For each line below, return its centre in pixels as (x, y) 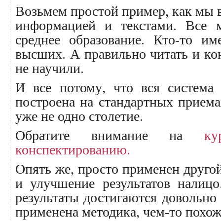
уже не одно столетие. (79, 115)
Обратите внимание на (110, 135)
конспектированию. (73, 149)
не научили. (50, 68)
